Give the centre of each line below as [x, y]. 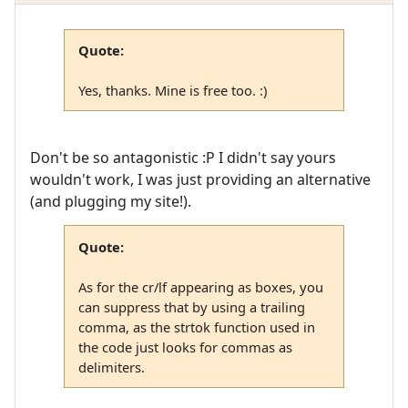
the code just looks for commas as [185, 347]
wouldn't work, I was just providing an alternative [200, 179]
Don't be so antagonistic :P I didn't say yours [183, 157]
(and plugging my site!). [111, 201]
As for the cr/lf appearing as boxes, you [200, 286]
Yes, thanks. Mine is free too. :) [172, 90]
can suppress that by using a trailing [191, 306]
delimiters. [111, 367]
